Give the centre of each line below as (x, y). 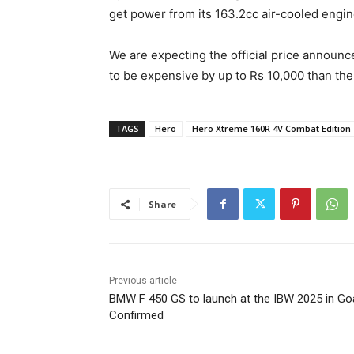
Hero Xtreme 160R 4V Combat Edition (271, 129)
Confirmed (136, 316)
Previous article (143, 281)
